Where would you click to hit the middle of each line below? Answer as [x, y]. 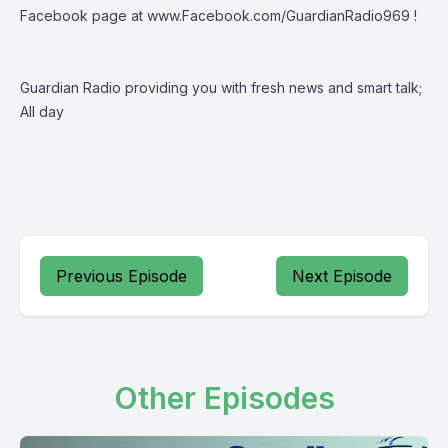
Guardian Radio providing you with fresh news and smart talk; [221, 87]
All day [42, 111]
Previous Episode [121, 276]
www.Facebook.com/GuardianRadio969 [278, 15]
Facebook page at [83, 15]
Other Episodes [224, 398]
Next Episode [342, 276]
